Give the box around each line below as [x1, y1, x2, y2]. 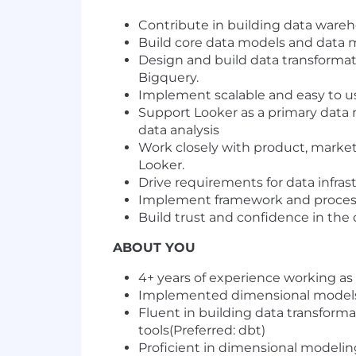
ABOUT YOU [113, 240, 195, 256]
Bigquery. [138, 70, 199, 86]
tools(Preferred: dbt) [138, 323, 265, 339]
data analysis [138, 122, 219, 138]
